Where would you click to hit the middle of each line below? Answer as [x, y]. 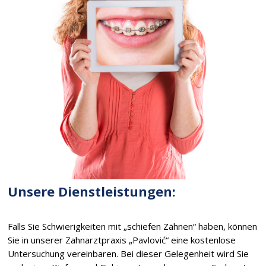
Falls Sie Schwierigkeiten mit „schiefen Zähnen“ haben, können [133, 226]
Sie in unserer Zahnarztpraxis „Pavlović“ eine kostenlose [122, 240]
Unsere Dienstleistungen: [92, 191]
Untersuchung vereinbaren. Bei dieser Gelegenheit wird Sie [129, 253]
